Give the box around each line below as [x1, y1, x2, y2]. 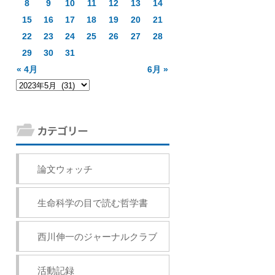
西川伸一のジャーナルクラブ [37, 231, 157, 242]
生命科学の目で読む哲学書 [37, 198, 148, 208]
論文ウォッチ [37, 164, 93, 174]
